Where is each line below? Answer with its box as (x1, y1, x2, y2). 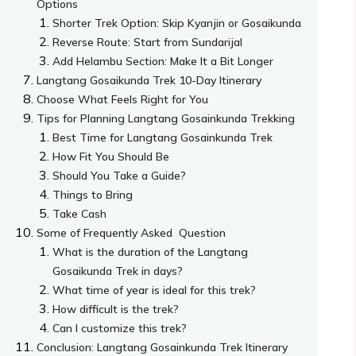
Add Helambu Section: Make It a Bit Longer (52, 53, 274, 68)
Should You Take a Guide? (52, 168, 187, 183)
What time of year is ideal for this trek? (52, 282, 257, 297)
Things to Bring (52, 187, 133, 202)
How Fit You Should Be (52, 149, 170, 164)
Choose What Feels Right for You (37, 91, 209, 106)
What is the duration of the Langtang (52, 244, 249, 259)
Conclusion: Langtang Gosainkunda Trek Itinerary (37, 339, 288, 354)
